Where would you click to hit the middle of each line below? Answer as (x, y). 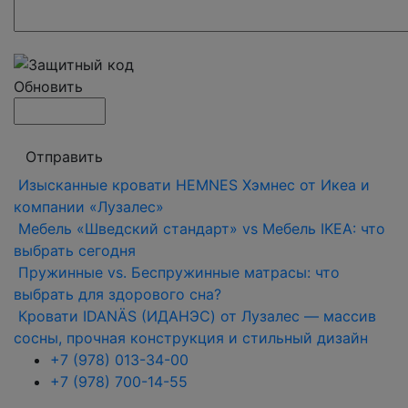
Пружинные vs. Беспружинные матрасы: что (179, 272)
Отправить (64, 156)
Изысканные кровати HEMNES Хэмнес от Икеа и (194, 184)
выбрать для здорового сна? (117, 294)
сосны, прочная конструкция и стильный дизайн (191, 337)
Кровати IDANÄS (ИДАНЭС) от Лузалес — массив (197, 316)
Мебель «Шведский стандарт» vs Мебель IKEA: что (202, 228)
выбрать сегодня (75, 250)
